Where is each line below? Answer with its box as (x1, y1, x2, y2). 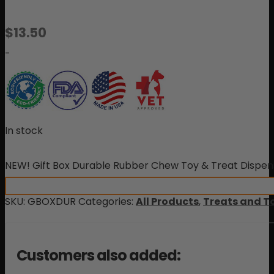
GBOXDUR (28, 194, 76, 209)
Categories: (78, 194, 136, 209)
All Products (136, 194, 199, 209)
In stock (5, 124, 43, 138)
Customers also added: (17, 245, 180, 266)
